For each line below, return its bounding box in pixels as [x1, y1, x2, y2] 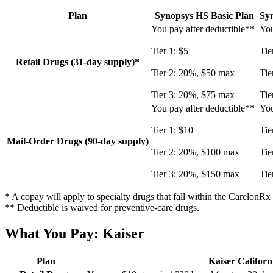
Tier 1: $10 [151, 125, 196, 136]
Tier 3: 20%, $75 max [151, 90, 235, 101]
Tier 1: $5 [151, 46, 193, 57]
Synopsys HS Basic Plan [154, 10, 254, 21]
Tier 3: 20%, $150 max [151, 169, 239, 180]
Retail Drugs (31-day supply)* [16, 57, 140, 68]
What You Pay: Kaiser [5, 225, 144, 242]
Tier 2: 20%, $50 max [151, 68, 239, 79]
